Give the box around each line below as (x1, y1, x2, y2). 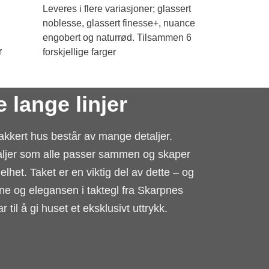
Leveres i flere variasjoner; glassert (43, 3, 191, 14)
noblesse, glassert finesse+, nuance (43, 17, 195, 28)
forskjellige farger (43, 46, 116, 57)
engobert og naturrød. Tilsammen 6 (43, 32, 192, 43)
